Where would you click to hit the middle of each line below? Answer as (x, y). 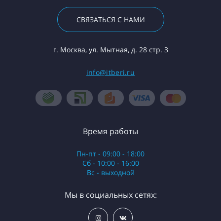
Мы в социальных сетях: (110, 195)
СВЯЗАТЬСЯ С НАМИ (110, 19)
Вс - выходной (110, 172)
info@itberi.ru (110, 72)
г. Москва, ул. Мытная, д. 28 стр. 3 (110, 50)
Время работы (110, 131)
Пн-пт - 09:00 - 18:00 (110, 154)
